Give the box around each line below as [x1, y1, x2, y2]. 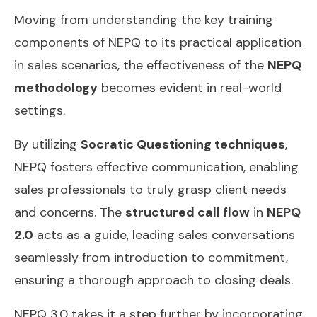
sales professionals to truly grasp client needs [14, 180, 287, 198]
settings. [14, 101, 65, 119]
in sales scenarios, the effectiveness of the [14, 56, 267, 74]
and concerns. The [14, 203, 125, 221]
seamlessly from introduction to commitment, [14, 248, 288, 266]
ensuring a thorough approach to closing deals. [14, 271, 293, 289]
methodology [14, 79, 98, 96]
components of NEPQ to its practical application [14, 33, 301, 51]
